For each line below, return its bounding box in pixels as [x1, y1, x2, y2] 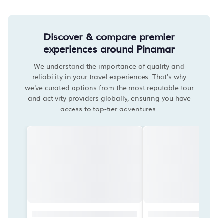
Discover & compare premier [43, 29, 175, 43]
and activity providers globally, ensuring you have [27, 93, 191, 103]
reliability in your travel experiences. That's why [32, 72, 186, 81]
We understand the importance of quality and [34, 61, 184, 71]
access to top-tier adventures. [60, 104, 158, 113]
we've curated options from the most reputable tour [24, 82, 194, 92]
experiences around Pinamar [43, 41, 175, 55]
